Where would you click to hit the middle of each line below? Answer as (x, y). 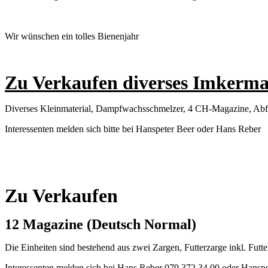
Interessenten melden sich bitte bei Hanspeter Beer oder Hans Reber (133, 129)
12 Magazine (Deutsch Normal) (102, 224)
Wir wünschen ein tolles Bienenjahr (72, 36)
